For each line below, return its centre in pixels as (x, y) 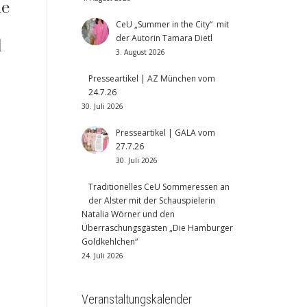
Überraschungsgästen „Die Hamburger (157, 228)
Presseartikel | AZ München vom (151, 78)
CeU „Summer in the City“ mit (172, 24)
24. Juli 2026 (102, 256)
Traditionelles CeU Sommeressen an (159, 187)
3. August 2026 (140, 52)
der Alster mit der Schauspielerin (151, 200)
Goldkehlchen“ (109, 242)
